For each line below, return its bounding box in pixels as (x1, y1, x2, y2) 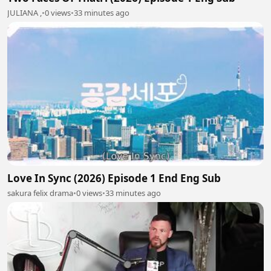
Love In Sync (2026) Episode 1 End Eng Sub (7, 171, 221, 185)
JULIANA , (7, 7, 42, 18)
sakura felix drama (7, 188, 73, 198)
